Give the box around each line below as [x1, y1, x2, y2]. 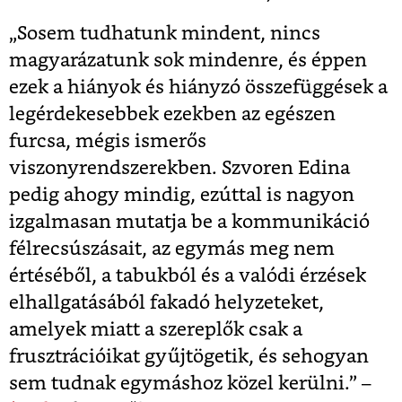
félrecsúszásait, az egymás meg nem [9, 240, 335, 259]
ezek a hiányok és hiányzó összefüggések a [9, 78, 388, 98]
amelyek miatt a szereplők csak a [9, 320, 302, 340]
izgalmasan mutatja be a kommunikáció [9, 213, 370, 232]
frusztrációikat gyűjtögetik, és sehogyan [9, 347, 369, 367]
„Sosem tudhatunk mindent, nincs [9, 24, 320, 44]
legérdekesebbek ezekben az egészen [9, 105, 336, 125]
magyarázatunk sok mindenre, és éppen [9, 51, 367, 71]
